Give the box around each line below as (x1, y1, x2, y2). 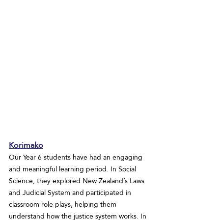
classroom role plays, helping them (9, 198, 118, 211)
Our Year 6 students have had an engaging (9, 151, 144, 164)
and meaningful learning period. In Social (9, 163, 138, 176)
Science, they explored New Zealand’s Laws (9, 174, 146, 188)
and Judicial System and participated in (9, 186, 133, 199)
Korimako (9, 137, 43, 153)
